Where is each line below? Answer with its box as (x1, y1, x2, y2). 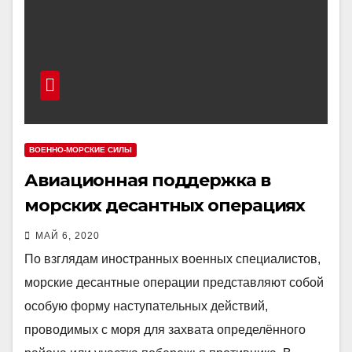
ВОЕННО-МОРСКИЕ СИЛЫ (29, 145, 132, 154)
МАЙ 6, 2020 (35, 230, 100, 241)
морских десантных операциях (24, 195, 306, 216)
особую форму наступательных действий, (24, 299, 268, 313)
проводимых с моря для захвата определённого (24, 323, 306, 336)
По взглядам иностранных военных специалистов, (24, 252, 321, 266)
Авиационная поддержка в (24, 170, 270, 191)
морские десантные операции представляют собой (24, 276, 324, 289)
